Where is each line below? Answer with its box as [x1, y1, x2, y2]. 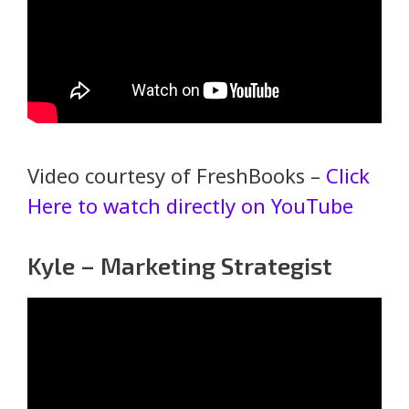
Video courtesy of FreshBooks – [27, 161, 326, 189]
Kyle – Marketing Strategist [27, 250, 332, 279]
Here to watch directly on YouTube [27, 191, 353, 219]
